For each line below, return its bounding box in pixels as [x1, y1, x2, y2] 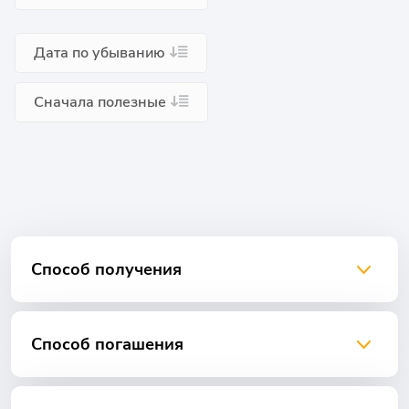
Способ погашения [31, 333, 184, 355]
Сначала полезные [34, 92, 166, 112]
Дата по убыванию [34, 43, 165, 63]
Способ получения [31, 258, 182, 280]
